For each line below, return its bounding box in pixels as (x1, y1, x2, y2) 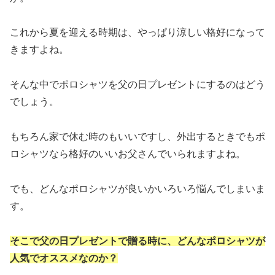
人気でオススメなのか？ (10, 252, 118, 263)
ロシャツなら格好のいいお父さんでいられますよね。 (10, 149, 246, 160)
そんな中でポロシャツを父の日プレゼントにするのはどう (10, 79, 265, 90)
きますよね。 (10, 44, 69, 55)
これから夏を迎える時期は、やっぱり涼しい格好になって (10, 27, 265, 38)
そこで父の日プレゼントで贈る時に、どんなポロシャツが (10, 235, 265, 246)
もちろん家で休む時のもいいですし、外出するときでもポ (10, 131, 265, 142)
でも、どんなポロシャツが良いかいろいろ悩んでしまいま (10, 183, 265, 194)
